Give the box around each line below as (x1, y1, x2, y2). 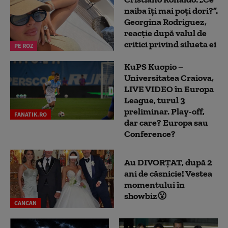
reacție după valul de (124, 27, 207, 39)
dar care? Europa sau (124, 117, 208, 129)
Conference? (124, 128, 176, 140)
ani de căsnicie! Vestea (124, 167, 212, 179)
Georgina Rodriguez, (124, 16, 207, 27)
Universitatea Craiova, (124, 72, 214, 84)
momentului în (124, 179, 185, 190)
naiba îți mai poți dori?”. (124, 5, 218, 16)
